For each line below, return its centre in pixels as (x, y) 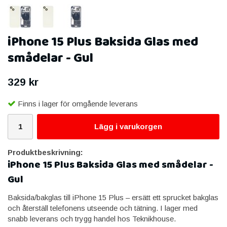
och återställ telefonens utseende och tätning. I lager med (103, 208)
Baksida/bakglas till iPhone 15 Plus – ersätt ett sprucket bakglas (113, 197)
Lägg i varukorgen (128, 126)
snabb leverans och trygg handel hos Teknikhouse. (92, 218)
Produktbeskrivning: (45, 152)
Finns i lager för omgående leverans (78, 103)
